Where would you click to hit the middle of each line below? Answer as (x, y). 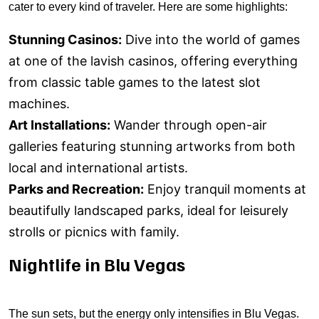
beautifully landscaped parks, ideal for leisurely (148, 210)
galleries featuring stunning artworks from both (152, 146)
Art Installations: (59, 125)
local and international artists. (98, 168)
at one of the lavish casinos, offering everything (153, 61)
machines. (39, 104)
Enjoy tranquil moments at (225, 189)
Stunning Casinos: (65, 40)
